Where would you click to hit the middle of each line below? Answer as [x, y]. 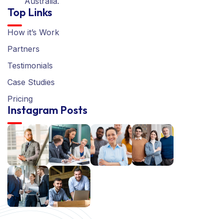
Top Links [30, 12]
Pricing [20, 99]
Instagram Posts [47, 110]
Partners [23, 49]
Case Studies [31, 82]
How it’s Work [33, 33]
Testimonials [30, 66]
